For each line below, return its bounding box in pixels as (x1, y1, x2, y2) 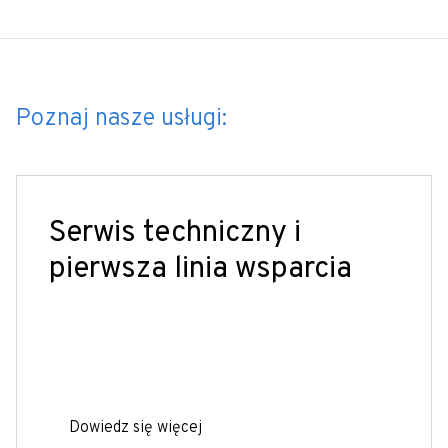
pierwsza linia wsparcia (49, 250, 352, 288)
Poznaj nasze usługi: (16, 103, 227, 134)
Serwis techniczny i (49, 214, 301, 252)
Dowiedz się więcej (69, 417, 202, 438)
